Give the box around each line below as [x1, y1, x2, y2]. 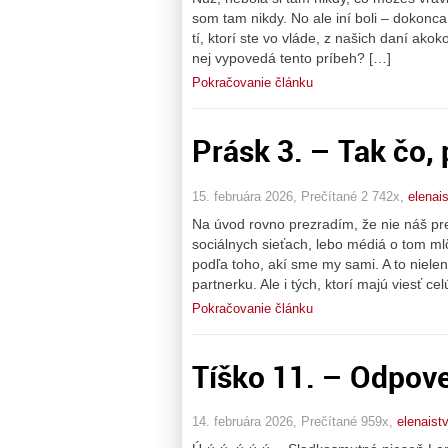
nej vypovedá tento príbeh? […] [192, 49, 391, 66]
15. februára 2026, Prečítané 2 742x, [192, 188, 408, 204]
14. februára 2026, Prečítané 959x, [192, 414, 397, 430]
